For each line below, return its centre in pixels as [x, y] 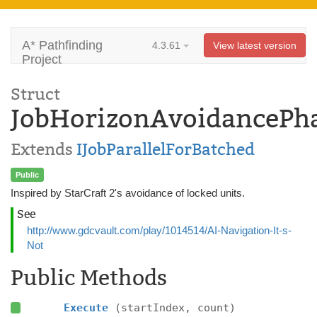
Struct [35, 94]
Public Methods [89, 278]
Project [42, 59]
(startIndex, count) [175, 308]
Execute [89, 308]
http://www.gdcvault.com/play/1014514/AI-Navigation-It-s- [159, 230]
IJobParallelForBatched [166, 149]
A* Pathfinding [62, 45]
